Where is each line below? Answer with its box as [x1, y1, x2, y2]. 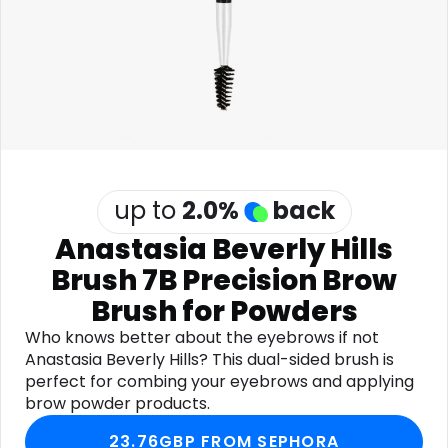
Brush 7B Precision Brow [51, 261, 397, 300]
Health [232, 2, 277, 22]
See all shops [232, 46, 334, 69]
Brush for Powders [90, 292, 358, 331]
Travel [32, 48, 75, 68]
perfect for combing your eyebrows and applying [25, 370, 414, 393]
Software [32, 2, 95, 22]
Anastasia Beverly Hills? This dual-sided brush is [25, 348, 394, 371]
